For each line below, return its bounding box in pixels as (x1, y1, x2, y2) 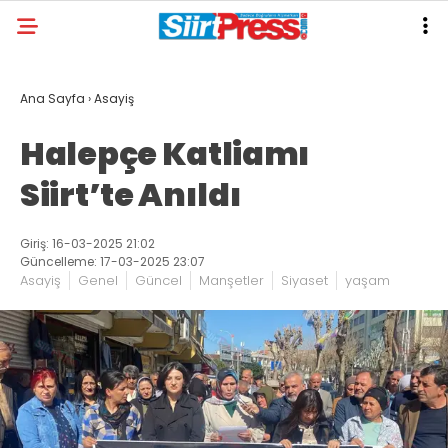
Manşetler (199, 271, 264, 290)
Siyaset (281, 271, 328, 290)
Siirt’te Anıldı (20, 172, 242, 217)
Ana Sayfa (20, 90, 85, 107)
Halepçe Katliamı (20, 131, 311, 176)
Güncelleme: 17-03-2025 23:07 (20, 253, 205, 270)
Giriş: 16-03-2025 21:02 (20, 235, 155, 252)
